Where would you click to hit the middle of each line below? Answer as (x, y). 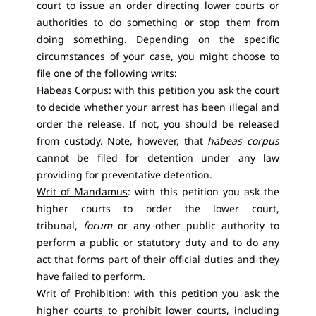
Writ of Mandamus (83, 192)
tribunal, (60, 225)
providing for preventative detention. (124, 175)
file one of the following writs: (107, 73)
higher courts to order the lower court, (158, 208)
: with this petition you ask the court (194, 90)
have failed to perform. (91, 276)
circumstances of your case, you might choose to (158, 56)
